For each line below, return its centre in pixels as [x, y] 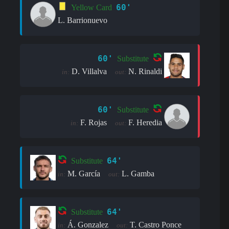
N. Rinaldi [145, 71]
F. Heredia [145, 122]
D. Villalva [89, 71]
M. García [84, 173]
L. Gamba [138, 173]
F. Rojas [94, 122]
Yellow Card [91, 8]
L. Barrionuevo [83, 20]
